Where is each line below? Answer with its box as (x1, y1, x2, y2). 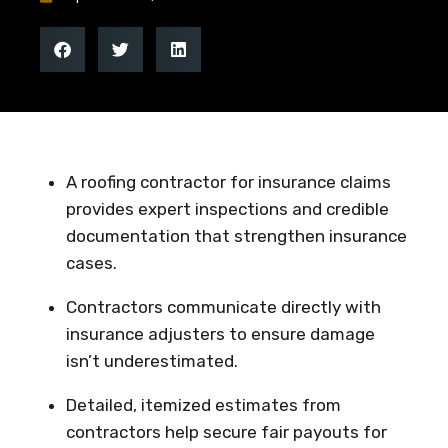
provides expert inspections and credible (65, 199, 389, 219)
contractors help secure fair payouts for (65, 422, 387, 442)
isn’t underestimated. (65, 351, 238, 371)
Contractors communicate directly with (65, 297, 381, 317)
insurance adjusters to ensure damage (65, 324, 375, 344)
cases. (65, 253, 117, 273)
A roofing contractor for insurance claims (65, 172, 391, 192)
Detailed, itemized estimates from (65, 395, 341, 415)
